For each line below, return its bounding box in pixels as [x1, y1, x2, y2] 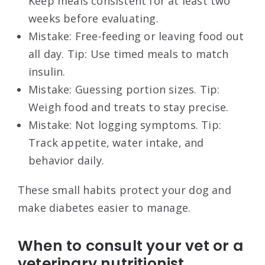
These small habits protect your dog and [18, 182, 231, 197]
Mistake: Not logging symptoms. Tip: [28, 117, 222, 132]
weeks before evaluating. [28, 11, 159, 25]
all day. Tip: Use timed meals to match [28, 46, 229, 61]
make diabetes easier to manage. [18, 200, 191, 215]
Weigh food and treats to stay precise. [28, 99, 229, 114]
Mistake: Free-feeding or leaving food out [28, 28, 244, 43]
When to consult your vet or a [18, 235, 243, 256]
